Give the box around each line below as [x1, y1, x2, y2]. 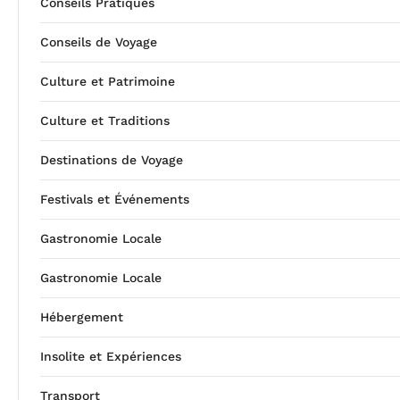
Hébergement [40, 309, 123, 324]
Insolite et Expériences [40, 348, 181, 363]
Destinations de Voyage [40, 152, 183, 167]
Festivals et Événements [40, 191, 189, 206]
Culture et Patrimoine [40, 73, 175, 88]
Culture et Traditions [40, 112, 170, 128]
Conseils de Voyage [40, 34, 157, 49]
